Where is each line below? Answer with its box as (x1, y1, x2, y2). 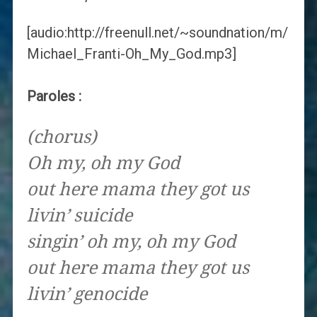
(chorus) (26, 127, 97, 148)
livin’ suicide (26, 205, 132, 226)
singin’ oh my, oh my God (26, 231, 236, 253)
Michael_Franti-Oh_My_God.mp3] (26, 45, 236, 63)
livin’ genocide (26, 284, 147, 305)
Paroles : (26, 88, 81, 105)
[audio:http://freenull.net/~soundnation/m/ (26, 24, 288, 42)
